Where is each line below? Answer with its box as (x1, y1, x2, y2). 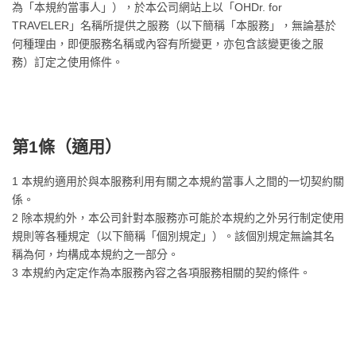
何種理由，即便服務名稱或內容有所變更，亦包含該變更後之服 (12, 37, 323, 50)
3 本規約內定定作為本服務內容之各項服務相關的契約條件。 (12, 266, 311, 279)
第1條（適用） (12, 137, 122, 156)
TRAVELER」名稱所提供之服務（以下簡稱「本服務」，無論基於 (12, 19, 336, 32)
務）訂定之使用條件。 (12, 56, 123, 68)
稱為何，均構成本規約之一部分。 (12, 248, 179, 261)
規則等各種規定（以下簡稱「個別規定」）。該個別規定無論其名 (12, 230, 335, 242)
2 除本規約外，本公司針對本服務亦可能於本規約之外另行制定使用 (12, 211, 344, 224)
